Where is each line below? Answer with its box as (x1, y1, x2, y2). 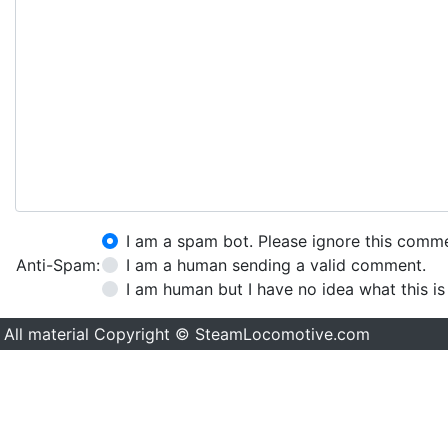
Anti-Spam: (16, 255, 100, 275)
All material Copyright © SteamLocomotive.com (4, 324, 370, 344)
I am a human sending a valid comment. (126, 255, 426, 275)
